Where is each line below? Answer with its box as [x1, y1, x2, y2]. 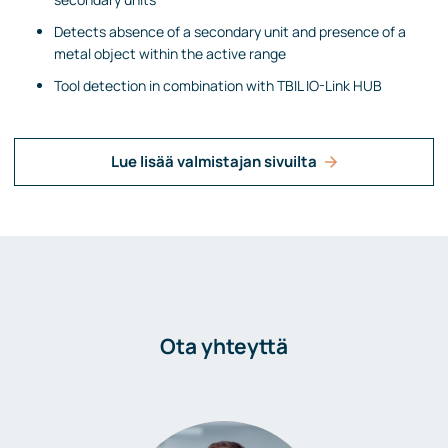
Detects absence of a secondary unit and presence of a [54, 21, 406, 41]
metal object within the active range [54, 43, 286, 63]
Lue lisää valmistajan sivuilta [111, 151, 317, 173]
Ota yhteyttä [160, 332, 288, 361]
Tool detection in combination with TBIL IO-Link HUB [54, 75, 382, 95]
